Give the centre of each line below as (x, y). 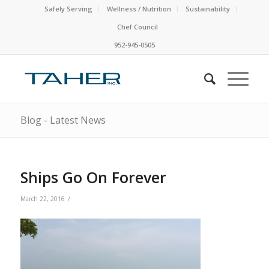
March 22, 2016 (42, 199)
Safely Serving (68, 9)
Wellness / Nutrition (139, 9)
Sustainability (207, 9)
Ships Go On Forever (93, 177)
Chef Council (137, 27)
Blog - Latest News (63, 120)
